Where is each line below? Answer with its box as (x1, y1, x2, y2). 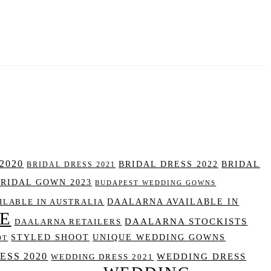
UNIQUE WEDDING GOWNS (93, 232, 226, 243)
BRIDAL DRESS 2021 (27, 161, 116, 169)
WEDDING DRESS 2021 (51, 253, 154, 262)
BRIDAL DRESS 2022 (119, 159, 219, 169)
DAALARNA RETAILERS (14, 218, 122, 227)
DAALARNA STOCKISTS (125, 217, 248, 227)
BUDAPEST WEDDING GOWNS (95, 180, 217, 187)
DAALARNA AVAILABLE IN (107, 197, 240, 207)
